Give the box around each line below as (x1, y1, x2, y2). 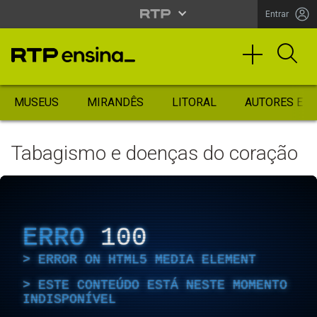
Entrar (265, 8, 289, 19)
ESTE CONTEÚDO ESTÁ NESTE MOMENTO (38, 277, 287, 292)
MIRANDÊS (87, 96, 144, 109)
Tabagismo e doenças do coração (11, 142, 298, 165)
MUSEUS (14, 96, 59, 109)
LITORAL (172, 96, 217, 109)
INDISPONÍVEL (23, 292, 116, 306)
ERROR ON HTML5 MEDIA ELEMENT (38, 252, 256, 267)
